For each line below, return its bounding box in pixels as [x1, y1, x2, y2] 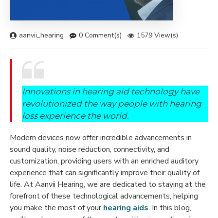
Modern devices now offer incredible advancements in [10, 132, 192, 143]
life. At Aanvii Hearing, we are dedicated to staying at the [10, 179, 206, 190]
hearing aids [103, 202, 148, 213]
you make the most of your [10, 202, 103, 213]
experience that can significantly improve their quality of [10, 167, 200, 178]
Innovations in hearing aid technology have [22, 86, 200, 96]
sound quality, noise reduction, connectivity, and [10, 144, 169, 155]
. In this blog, [148, 202, 191, 213]
